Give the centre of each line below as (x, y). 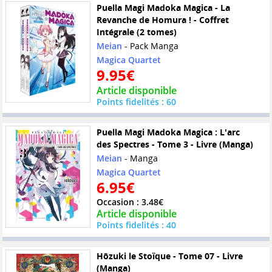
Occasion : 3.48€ (130, 202)
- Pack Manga (150, 46)
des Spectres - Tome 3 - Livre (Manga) (175, 144)
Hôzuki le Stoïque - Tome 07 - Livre (169, 256)
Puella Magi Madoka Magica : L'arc (168, 132)
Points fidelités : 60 (136, 101)
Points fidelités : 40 (136, 225)
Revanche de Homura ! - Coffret (162, 19)
